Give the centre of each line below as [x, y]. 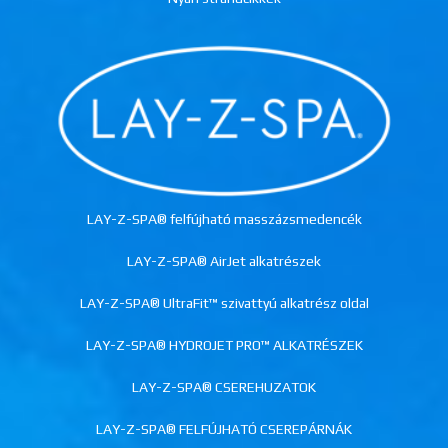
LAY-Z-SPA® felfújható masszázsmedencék [224, 219]
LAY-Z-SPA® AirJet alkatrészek [224, 261]
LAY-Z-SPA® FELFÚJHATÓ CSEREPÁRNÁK [224, 429]
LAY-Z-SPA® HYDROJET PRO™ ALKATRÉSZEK [224, 345]
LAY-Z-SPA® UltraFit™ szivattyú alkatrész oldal [224, 303]
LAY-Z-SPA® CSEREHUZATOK [224, 387]
